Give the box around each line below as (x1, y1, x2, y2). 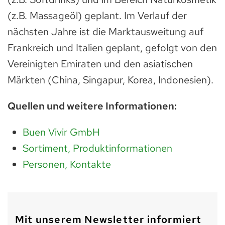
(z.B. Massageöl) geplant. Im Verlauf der (8, 9, 187, 23)
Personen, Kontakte (23, 158, 111, 171)
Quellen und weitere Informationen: (8, 99, 177, 113)
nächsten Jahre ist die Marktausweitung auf (8, 25, 203, 39)
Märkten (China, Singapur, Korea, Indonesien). (8, 73, 213, 87)
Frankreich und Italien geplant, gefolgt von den (8, 41, 217, 55)
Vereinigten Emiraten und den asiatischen (8, 57, 193, 71)
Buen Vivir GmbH (23, 126, 100, 139)
